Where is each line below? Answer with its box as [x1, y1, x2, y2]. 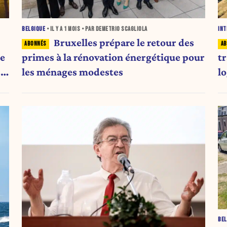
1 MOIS [64, 25, 81, 33]
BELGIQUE [22, 25, 46, 33]
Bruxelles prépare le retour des [53, 36, 194, 49]
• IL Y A [45, 25, 64, 33]
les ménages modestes [22, 66, 124, 79]
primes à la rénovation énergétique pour [22, 51, 205, 64]
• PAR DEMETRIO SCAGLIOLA [80, 25, 147, 33]
